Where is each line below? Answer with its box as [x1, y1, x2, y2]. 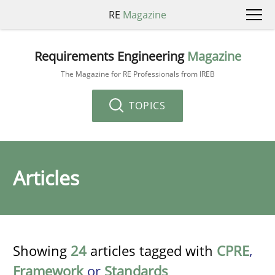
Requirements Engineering [34, 47, 187, 64]
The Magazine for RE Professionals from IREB [60, 68, 215, 79]
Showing [13, 241, 71, 260]
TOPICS [126, 98, 166, 112]
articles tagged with [87, 241, 217, 260]
